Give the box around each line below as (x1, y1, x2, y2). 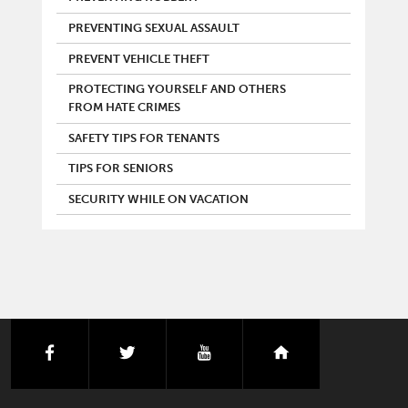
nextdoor (290, 343, 361, 363)
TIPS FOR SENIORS (68, 162, 173, 176)
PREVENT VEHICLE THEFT (68, 52, 209, 66)
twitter (135, 343, 186, 363)
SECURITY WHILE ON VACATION (68, 192, 249, 206)
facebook (53, 343, 125, 363)
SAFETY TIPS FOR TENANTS (68, 131, 219, 145)
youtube (210, 343, 275, 363)
